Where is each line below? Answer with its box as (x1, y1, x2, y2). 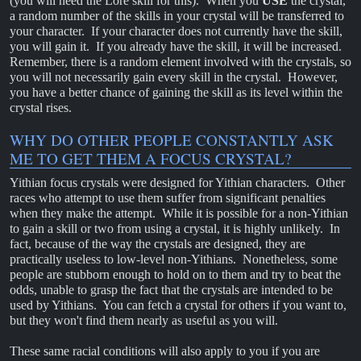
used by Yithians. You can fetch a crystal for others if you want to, (10, 297, 346, 312)
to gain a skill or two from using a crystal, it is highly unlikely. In (10, 221, 340, 235)
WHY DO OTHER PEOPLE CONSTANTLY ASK (10, 129, 334, 150)
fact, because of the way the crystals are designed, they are (10, 236, 305, 251)
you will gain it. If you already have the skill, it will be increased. (10, 39, 345, 53)
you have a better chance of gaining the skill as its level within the (10, 85, 342, 99)
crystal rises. (10, 100, 72, 114)
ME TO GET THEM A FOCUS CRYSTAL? (10, 147, 292, 168)
